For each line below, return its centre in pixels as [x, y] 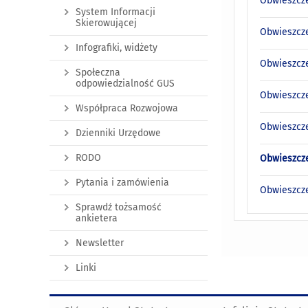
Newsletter [100, 243]
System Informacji [115, 12]
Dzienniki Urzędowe [118, 133]
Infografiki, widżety [117, 48]
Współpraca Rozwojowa [127, 109]
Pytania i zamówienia [122, 183]
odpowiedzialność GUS [125, 84]
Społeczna [98, 73]
